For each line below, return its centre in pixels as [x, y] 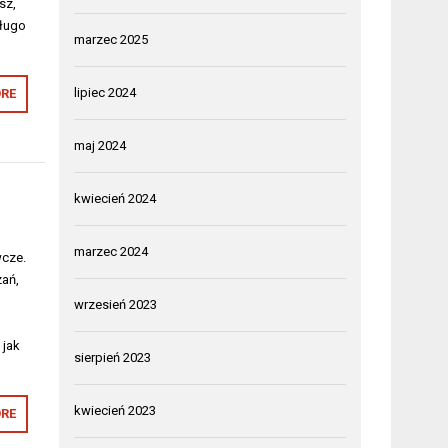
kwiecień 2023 [115, 410]
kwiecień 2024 [115, 198]
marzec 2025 [111, 39]
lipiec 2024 [105, 92]
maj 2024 [100, 145]
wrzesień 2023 [116, 304]
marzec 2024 [111, 251]
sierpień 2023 [113, 357]
